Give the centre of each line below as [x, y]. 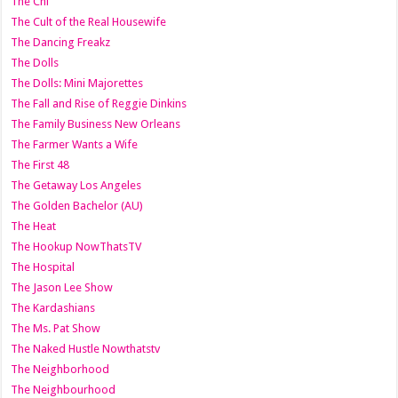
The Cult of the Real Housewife [89, 22]
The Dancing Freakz [61, 43]
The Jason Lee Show [62, 288]
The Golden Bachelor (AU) [77, 206]
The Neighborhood [60, 370]
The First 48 [40, 165]
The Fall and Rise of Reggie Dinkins [99, 104]
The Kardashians [53, 308]
